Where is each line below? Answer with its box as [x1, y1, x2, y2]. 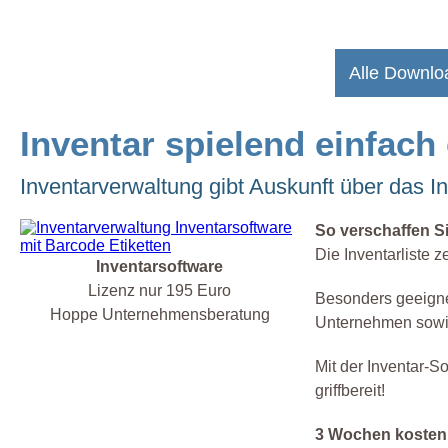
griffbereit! [315, 382, 386, 400]
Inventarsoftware [96, 258, 224, 276]
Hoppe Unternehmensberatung [49, 306, 270, 324]
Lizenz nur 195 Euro [88, 282, 232, 300]
